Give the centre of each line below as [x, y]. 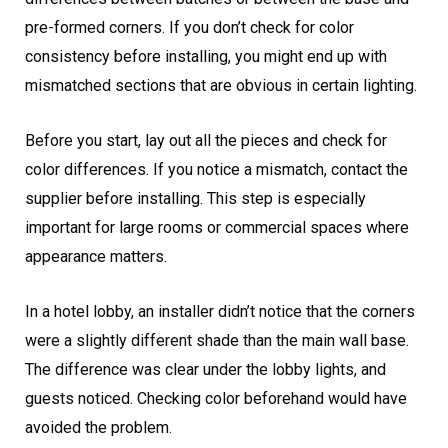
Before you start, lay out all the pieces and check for [206, 141]
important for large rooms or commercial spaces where [217, 228]
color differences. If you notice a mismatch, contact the [216, 170]
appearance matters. [96, 257]
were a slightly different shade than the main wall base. [217, 341]
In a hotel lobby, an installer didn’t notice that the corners [220, 312]
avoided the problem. [98, 428]
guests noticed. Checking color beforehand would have [216, 399]
